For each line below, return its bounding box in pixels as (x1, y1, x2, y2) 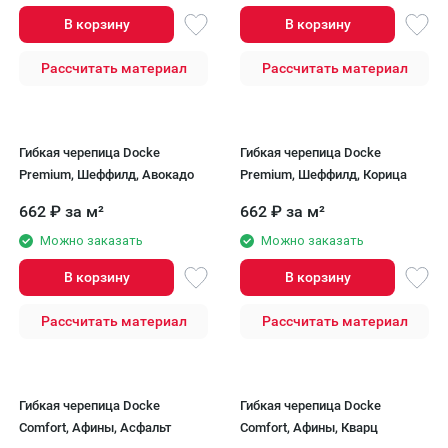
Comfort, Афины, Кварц (240, 420, 378, 435)
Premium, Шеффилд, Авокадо (19, 167, 194, 182)
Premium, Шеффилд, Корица (240, 167, 407, 182)
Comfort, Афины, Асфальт (19, 420, 171, 435)
